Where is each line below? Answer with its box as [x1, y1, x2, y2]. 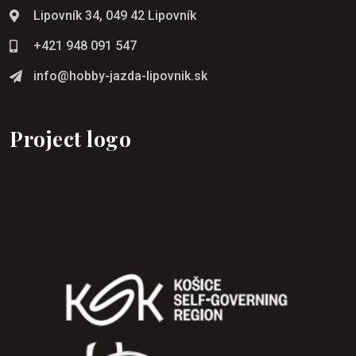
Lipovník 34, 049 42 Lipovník [33, 7, 196, 23]
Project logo [10, 124, 131, 153]
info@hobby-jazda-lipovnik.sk [33, 68, 207, 83]
